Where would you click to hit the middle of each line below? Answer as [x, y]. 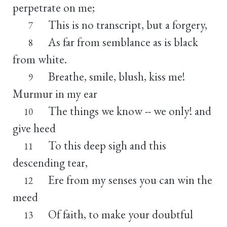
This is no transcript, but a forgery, [127, 25]
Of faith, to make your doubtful [120, 214]
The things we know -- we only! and [129, 111]
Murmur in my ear [55, 93]
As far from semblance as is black [123, 42]
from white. [40, 59]
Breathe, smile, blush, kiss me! [116, 76]
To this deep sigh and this [107, 145]
